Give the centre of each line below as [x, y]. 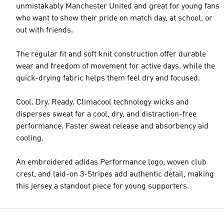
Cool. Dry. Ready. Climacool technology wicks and [102, 103]
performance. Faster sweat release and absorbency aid [112, 127]
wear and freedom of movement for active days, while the [115, 67]
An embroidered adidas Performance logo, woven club [111, 163]
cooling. [30, 139]
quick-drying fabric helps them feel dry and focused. [108, 79]
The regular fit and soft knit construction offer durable [111, 55]
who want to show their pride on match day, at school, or [114, 19]
